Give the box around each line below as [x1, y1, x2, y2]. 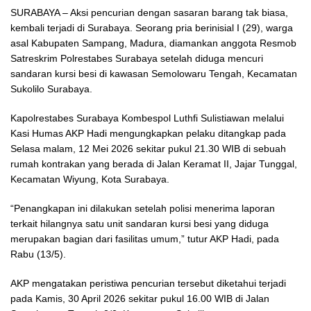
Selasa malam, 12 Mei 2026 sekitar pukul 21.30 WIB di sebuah [10, 142, 286, 154]
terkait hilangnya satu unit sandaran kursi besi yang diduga [10, 217, 269, 229]
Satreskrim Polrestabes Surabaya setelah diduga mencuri [10, 52, 263, 64]
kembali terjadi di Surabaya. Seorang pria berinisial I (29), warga [10, 22, 293, 33]
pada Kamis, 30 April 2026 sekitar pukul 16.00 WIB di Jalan [10, 292, 269, 304]
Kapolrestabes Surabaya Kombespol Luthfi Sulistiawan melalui [10, 112, 284, 124]
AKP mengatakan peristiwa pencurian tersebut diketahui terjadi [10, 277, 286, 289]
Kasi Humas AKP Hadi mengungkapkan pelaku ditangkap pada [10, 127, 286, 139]
